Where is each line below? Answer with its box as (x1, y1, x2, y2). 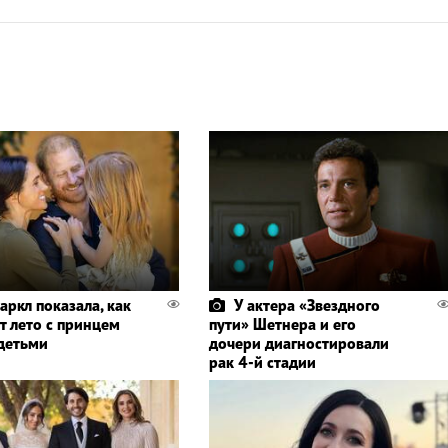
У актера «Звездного (233, 294, 380, 315)
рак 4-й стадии (208, 351, 316, 372)
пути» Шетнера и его (208, 313, 356, 334)
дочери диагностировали (208, 332, 389, 353)
